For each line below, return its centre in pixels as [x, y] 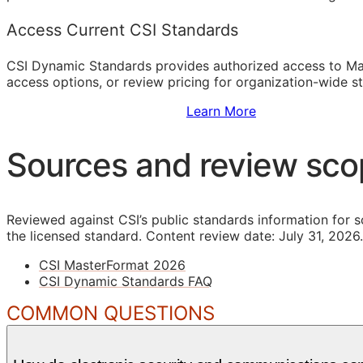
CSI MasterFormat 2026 [112, 265]
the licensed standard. [74, 235]
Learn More [221, 111]
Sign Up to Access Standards [96, 111]
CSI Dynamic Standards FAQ [126, 281]
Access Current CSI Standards [122, 30]
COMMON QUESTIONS [111, 313]
